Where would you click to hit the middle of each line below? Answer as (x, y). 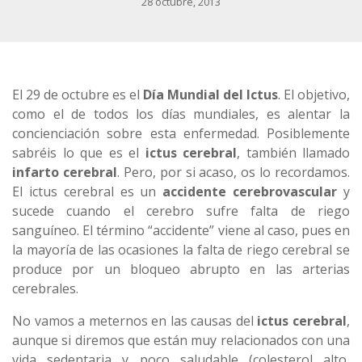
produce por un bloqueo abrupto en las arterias (181, 269)
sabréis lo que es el (79, 152)
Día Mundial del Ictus (210, 94)
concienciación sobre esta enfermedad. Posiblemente (181, 133)
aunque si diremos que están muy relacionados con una (181, 340)
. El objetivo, (314, 94)
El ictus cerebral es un (88, 191)
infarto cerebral (65, 172)
